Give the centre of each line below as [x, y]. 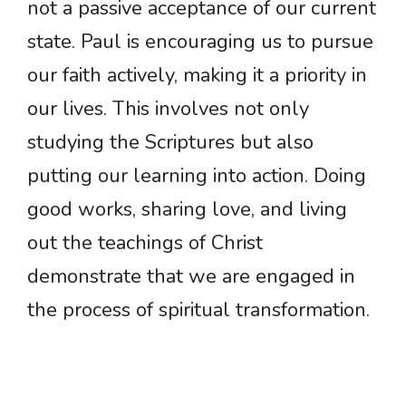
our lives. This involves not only [168, 109]
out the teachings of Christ [145, 243]
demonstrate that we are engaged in [191, 277]
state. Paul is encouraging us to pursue [200, 42]
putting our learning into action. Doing [197, 176]
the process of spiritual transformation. [198, 310]
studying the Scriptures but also [170, 143]
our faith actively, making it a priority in [197, 76]
